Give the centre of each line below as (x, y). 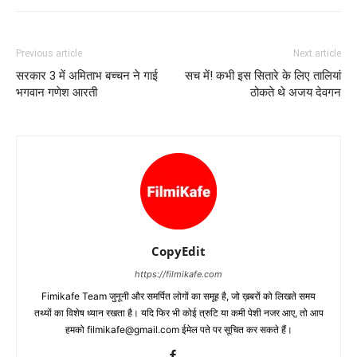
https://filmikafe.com (178, 275)
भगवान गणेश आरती (57, 93)
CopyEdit (178, 251)
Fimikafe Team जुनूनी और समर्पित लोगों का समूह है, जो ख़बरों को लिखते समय (178, 296)
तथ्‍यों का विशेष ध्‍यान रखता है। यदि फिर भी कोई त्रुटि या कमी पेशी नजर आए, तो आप (178, 313)
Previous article (49, 54)
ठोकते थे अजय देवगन (296, 93)
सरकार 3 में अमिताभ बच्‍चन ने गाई (87, 76)
